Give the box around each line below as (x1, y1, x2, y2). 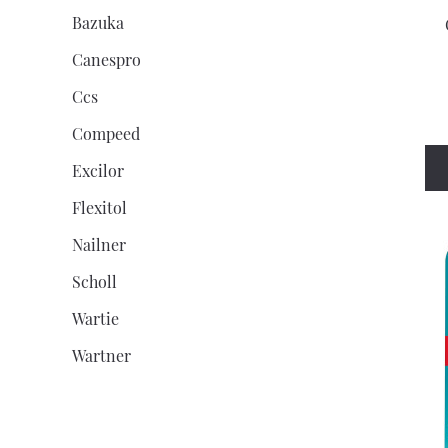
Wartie (72, 308, 119, 329)
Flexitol (72, 197, 127, 218)
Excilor (72, 160, 124, 181)
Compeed (72, 123, 140, 144)
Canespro (72, 49, 141, 70)
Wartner (72, 345, 131, 366)
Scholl (72, 271, 117, 292)
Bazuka (72, 12, 124, 33)
